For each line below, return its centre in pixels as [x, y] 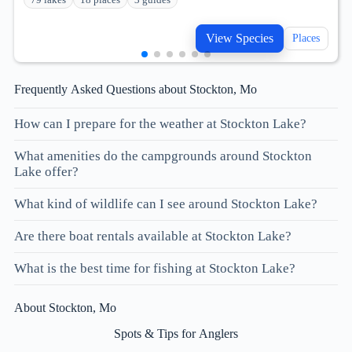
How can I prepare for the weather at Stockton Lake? [160, 124]
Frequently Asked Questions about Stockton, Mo [136, 89]
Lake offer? [46, 172]
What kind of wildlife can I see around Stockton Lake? [166, 204]
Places [306, 38]
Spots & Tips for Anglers [176, 334]
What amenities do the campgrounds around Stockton [163, 156]
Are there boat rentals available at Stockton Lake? [153, 236]
